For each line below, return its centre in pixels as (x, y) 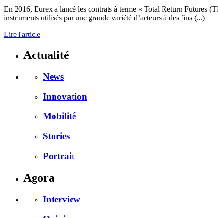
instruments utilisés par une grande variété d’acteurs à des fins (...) (104, 18)
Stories (56, 136)
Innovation (65, 96)
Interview (62, 199)
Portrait (59, 156)
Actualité (46, 55)
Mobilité (59, 116)
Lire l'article (22, 35)
